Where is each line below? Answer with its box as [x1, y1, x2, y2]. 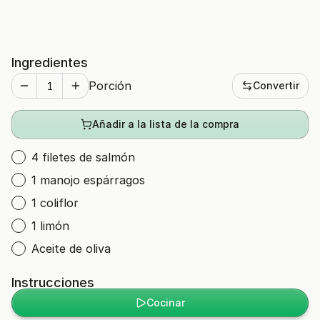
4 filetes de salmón [31, 150, 135, 164]
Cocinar [146, 296, 185, 309]
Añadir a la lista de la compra [92, 118, 239, 130]
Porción [89, 79, 131, 93]
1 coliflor [31, 196, 79, 210]
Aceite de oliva [31, 241, 111, 256]
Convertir [253, 79, 299, 91]
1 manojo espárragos [31, 173, 145, 187]
